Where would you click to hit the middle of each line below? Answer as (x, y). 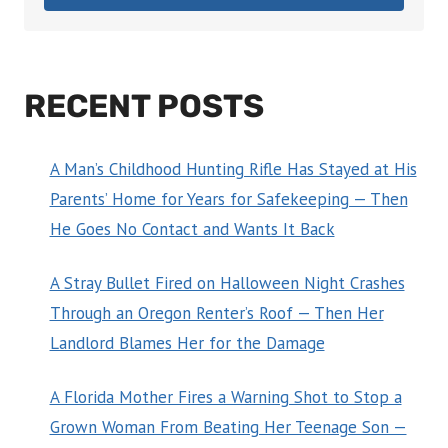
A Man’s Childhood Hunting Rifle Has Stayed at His (233, 168)
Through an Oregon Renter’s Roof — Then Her (216, 312)
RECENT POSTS (144, 105)
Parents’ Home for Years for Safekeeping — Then (228, 198)
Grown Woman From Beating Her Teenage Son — (228, 426)
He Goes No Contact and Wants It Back (192, 228)
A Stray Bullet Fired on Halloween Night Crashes (227, 282)
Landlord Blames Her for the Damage (187, 342)
